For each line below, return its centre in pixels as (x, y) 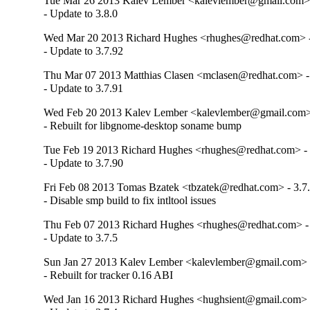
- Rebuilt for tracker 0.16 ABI (109, 275)
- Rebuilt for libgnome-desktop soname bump (143, 125)
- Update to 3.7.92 (84, 51)
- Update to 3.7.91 (84, 88)
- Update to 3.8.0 (81, 13)
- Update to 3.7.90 (84, 163)
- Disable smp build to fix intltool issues (130, 200)
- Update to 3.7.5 (81, 237)
